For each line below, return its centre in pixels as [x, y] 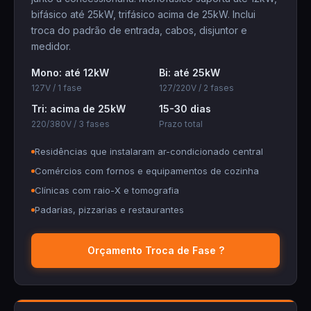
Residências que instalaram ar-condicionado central [149, 151]
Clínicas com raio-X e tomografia [107, 190]
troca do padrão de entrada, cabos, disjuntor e [139, 30]
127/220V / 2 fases [196, 88]
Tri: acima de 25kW [78, 109]
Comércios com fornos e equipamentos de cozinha [147, 171]
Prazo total [181, 124]
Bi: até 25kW [190, 73]
